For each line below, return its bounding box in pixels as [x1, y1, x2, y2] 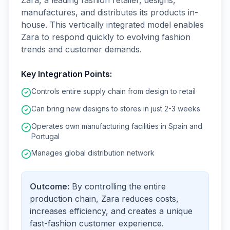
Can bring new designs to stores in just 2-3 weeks [31, 104, 200, 113]
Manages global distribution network [31, 148, 155, 157]
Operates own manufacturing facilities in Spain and [31, 122, 202, 130]
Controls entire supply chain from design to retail [31, 87, 196, 95]
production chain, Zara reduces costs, [30, 194, 179, 204]
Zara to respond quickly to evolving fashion [21, 32, 190, 42]
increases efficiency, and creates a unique [30, 206, 193, 216]
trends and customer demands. [21, 44, 142, 54]
